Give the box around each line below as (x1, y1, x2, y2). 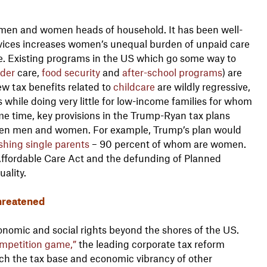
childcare (113, 80, 155, 92)
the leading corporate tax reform (76, 237, 225, 250)
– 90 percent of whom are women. (89, 137, 246, 150)
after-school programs (122, 66, 222, 78)
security (64, 66, 100, 78)
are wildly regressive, (154, 80, 250, 92)
